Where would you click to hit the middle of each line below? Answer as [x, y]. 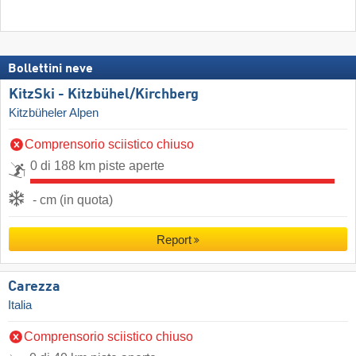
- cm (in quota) [73, 199]
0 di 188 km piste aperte [97, 165]
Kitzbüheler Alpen [54, 112]
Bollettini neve [50, 69]
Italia [20, 305]
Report [174, 239]
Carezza [34, 286]
